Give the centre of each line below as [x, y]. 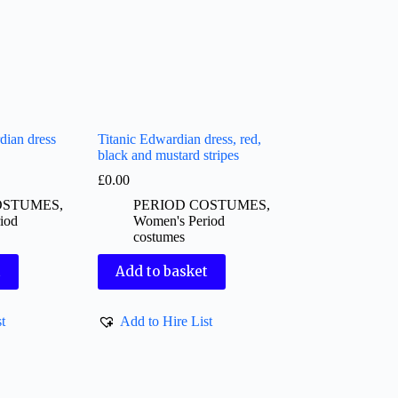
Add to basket [162, 272]
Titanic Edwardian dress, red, [180, 139]
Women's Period [179, 220]
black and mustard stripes [169, 155]
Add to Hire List [167, 321]
